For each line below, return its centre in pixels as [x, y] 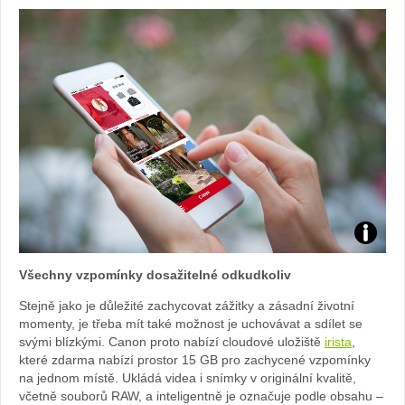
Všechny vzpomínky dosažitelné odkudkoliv [155, 275]
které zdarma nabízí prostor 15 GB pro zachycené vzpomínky [195, 360]
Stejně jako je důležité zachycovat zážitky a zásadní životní [187, 306]
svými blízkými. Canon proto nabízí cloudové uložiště [172, 342]
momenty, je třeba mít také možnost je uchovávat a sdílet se [191, 324]
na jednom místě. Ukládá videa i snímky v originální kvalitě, [188, 378]
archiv [378, 283]
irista [338, 342]
